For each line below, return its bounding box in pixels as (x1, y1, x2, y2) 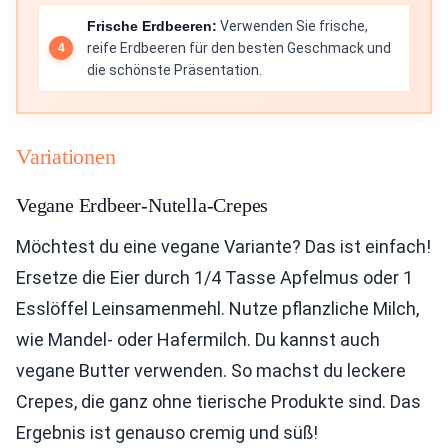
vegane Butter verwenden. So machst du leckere (16, 360, 406, 382)
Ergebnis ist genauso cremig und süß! (16, 422, 318, 444)
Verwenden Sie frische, (217, 18, 368, 35)
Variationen (16, 144, 116, 170)
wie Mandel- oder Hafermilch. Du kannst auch (16, 329, 380, 351)
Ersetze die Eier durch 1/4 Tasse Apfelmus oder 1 (16, 267, 413, 289)
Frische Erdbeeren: (87, 18, 217, 35)
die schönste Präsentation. (87, 62, 262, 79)
